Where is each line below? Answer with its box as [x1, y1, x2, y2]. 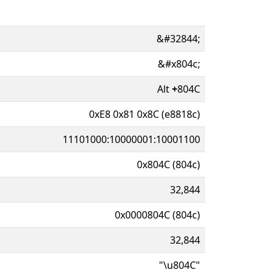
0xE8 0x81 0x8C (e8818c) [89, 107, 200, 121]
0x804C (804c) [137, 157, 200, 171]
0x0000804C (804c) [115, 207, 200, 222]
